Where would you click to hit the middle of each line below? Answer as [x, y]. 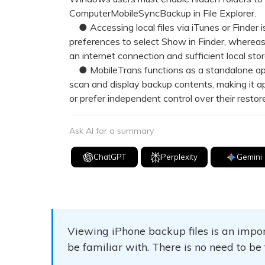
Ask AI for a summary [112, 131]
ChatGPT [109, 157]
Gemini [249, 157]
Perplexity [180, 157]
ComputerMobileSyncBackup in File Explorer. [163, 13]
